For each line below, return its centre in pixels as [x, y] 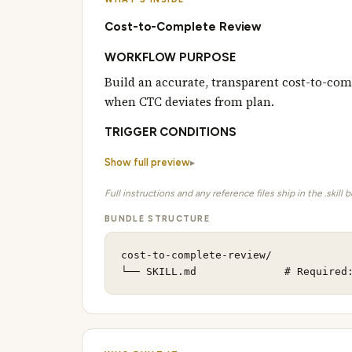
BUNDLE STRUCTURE [158, 219]
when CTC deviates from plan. [189, 102]
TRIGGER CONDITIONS [170, 132]
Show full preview [147, 162]
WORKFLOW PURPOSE [170, 57]
